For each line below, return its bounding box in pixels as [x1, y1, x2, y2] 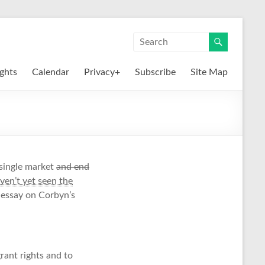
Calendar [32, 67, 69, 77]
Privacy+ [84, 67, 120, 77]
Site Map [190, 67, 228, 77]
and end [56, 162, 89, 172]
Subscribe [135, 67, 176, 77]
